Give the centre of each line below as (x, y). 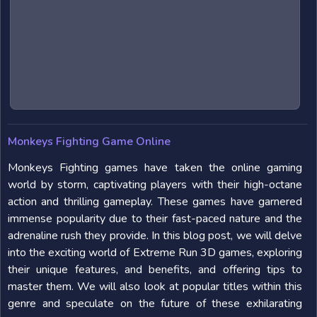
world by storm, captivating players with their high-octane (155, 185)
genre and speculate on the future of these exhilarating (155, 304)
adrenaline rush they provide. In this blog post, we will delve (155, 236)
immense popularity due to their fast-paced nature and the (155, 219)
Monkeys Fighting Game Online (89, 142)
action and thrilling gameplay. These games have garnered (155, 202)
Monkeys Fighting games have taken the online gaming (155, 168)
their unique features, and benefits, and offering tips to (155, 270)
